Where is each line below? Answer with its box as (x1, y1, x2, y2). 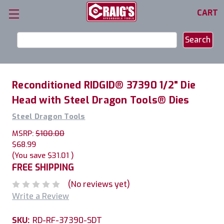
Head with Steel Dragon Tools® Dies (12, 93, 189, 107)
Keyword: (11, 44, 47, 55)
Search (11, 32, 37, 43)
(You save (12, 150, 45, 160)
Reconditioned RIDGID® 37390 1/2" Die (12, 78, 195, 92)
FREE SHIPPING (12, 161, 74, 173)
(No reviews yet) (68, 178, 130, 189)
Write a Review (12, 190, 69, 201)
